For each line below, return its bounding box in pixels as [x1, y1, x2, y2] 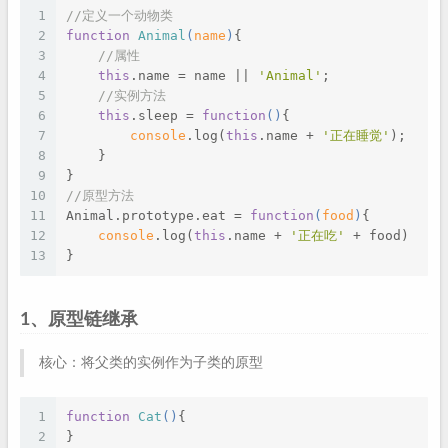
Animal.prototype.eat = [66, 208, 250, 223]
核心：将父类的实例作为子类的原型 [39, 356, 263, 370]
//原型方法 [66, 188, 134, 203]
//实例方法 [98, 88, 166, 103]
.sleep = [130, 108, 202, 123]
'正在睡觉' [322, 128, 390, 143]
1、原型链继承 [20, 310, 138, 329]
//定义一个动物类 [66, 8, 173, 23]
